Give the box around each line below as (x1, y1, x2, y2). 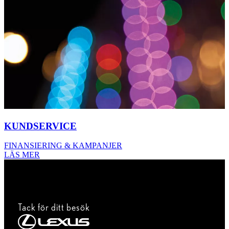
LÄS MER (4, 150, 40, 159)
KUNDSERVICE (4, 120, 77, 131)
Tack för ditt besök (18, 202, 90, 213)
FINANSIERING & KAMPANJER (4, 141, 122, 150)
